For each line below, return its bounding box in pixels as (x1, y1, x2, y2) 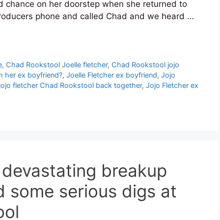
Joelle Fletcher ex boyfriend (66, 70, 157, 79)
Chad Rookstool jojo (111, 60, 180, 69)
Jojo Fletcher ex (146, 81, 198, 89)
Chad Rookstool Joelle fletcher (6, 60, 108, 69)
